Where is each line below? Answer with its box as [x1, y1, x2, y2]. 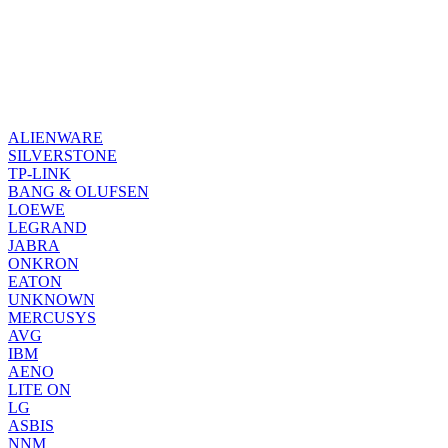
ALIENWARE [8, 129, 103, 147]
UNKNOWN [8, 291, 95, 309]
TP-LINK [8, 165, 71, 183]
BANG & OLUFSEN [8, 183, 149, 201]
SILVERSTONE [8, 147, 117, 165]
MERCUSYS [8, 309, 96, 327]
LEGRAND [8, 219, 87, 237]
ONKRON [8, 255, 79, 273]
